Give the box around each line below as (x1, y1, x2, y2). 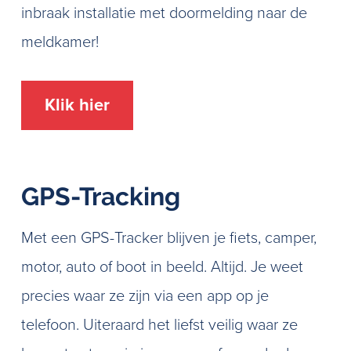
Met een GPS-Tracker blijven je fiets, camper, (20, 229, 317, 248)
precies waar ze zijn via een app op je (20, 287, 269, 306)
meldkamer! (20, 33, 99, 52)
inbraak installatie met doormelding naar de (20, 4, 307, 23)
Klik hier (44, 95, 110, 115)
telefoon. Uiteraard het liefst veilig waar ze (20, 316, 298, 335)
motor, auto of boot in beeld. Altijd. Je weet (20, 258, 303, 277)
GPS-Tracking (20, 182, 180, 211)
